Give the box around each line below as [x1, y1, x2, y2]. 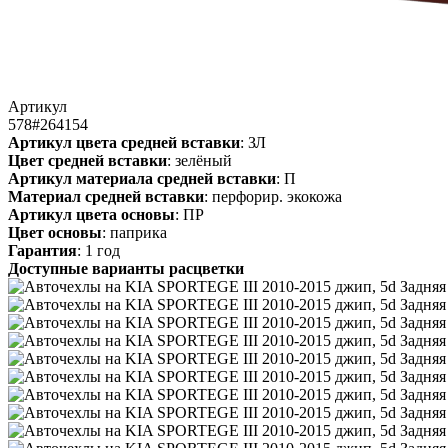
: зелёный [167, 151, 232, 169]
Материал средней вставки [8, 187, 204, 205]
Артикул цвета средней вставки [8, 133, 240, 151]
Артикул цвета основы [8, 205, 175, 223]
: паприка [102, 223, 167, 241]
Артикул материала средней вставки [8, 169, 276, 187]
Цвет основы [8, 223, 102, 241]
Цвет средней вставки [8, 151, 167, 169]
